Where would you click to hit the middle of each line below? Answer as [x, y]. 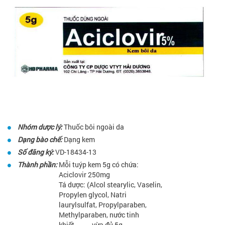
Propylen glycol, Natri [93, 195]
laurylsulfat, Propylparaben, [103, 205]
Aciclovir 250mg [84, 175]
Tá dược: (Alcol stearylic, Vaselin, [110, 185]
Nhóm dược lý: [40, 127]
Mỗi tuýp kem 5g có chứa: [99, 165]
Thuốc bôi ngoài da [93, 127]
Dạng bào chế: [40, 140]
